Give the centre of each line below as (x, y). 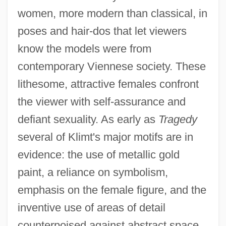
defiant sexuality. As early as (88, 120)
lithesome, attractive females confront (108, 84)
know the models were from (84, 49)
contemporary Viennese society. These (111, 67)
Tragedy (178, 120)
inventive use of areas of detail (91, 208)
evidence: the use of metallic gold (98, 155)
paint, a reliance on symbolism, (93, 173)
